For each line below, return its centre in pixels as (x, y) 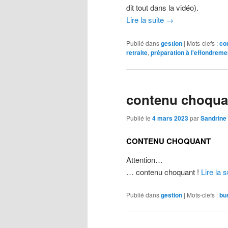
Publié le (139, 118)
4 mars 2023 (170, 118)
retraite (137, 52)
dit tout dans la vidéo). (162, 8)
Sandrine (213, 118)
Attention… (145, 159)
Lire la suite (146, 20)
